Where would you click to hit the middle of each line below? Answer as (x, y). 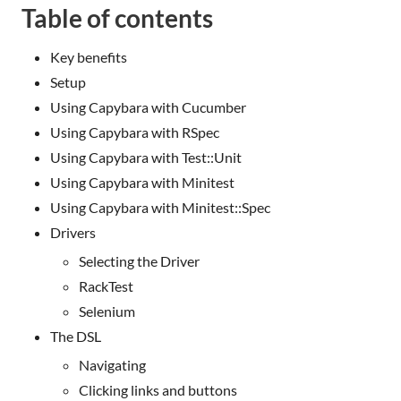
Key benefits (89, 56)
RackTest (106, 286)
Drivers (73, 232)
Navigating (112, 364)
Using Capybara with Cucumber (148, 107)
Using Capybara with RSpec (135, 132)
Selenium (107, 311)
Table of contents (117, 17)
